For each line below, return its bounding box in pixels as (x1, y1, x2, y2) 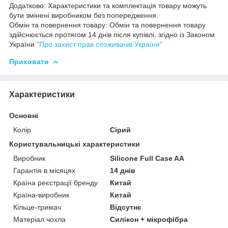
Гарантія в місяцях (13, 166, 75, 175)
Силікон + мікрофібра (110, 215, 188, 223)
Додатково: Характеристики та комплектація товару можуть (9, 1, 207, 10)
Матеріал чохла (13, 215, 66, 223)
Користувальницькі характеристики (9, 139, 140, 148)
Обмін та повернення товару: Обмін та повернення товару (9, 20, 206, 29)
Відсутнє (110, 203, 142, 211)
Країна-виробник (13, 190, 69, 199)
